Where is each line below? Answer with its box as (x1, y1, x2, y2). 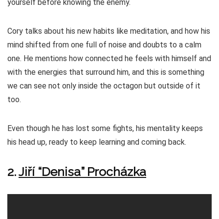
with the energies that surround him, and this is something (7, 67, 204, 77)
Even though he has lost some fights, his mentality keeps (7, 124, 203, 133)
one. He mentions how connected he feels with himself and (7, 54, 211, 64)
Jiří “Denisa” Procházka (19, 164, 146, 179)
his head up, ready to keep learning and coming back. (7, 137, 186, 147)
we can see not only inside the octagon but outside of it (7, 81, 200, 91)
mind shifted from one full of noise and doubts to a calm (7, 40, 201, 50)
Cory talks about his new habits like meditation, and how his (7, 26, 210, 36)
